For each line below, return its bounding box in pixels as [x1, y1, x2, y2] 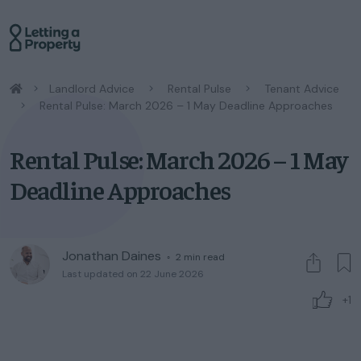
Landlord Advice [49, 81, 135, 96]
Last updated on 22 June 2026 [62, 268, 204, 280]
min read [184, 251, 225, 263]
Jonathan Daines [62, 247, 164, 264]
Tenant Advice [264, 81, 339, 96]
